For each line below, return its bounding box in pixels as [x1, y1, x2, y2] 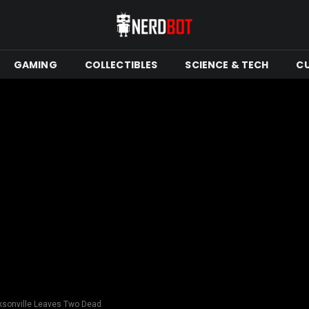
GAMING [13, 57, 57, 72]
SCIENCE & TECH [185, 57, 269, 72]
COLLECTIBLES [84, 57, 158, 72]
